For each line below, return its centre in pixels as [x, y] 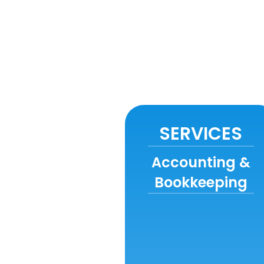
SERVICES [201, 134]
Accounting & [201, 162]
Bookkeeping [201, 182]
